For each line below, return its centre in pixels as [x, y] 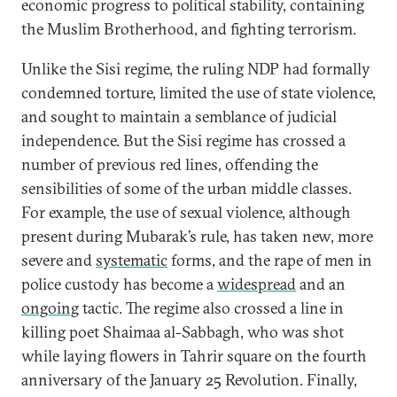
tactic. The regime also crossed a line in [211, 308]
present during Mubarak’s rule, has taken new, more [197, 236]
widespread [257, 284]
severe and [58, 260]
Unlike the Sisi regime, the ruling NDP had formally [196, 69]
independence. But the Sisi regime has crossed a [183, 140]
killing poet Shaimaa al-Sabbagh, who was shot [183, 332]
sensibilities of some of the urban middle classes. [187, 188]
